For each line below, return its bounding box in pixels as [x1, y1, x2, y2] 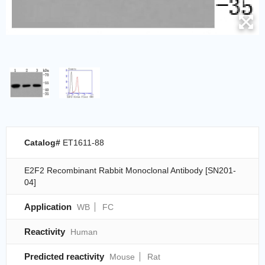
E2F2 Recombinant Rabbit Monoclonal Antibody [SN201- [24, 165, 236, 175]
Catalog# [24, 137, 63, 147]
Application [24, 201, 72, 212]
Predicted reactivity [24, 251, 104, 261]
